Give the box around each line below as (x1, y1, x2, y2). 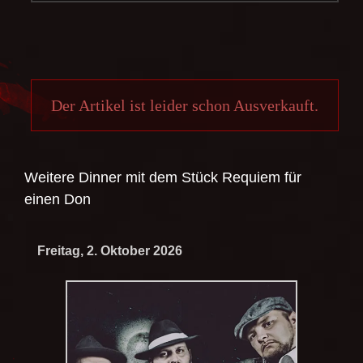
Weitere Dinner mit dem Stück (24, 169, 222, 186)
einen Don (24, 190, 91, 207)
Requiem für (222, 169, 301, 186)
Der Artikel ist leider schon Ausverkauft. (50, 96, 318, 114)
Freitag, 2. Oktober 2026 (36, 244, 182, 258)
